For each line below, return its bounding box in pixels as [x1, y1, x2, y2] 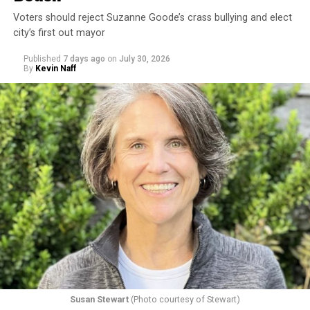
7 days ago [62, 53, 105, 64]
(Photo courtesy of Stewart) [128, 294, 240, 305]
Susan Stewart [69, 294, 129, 305]
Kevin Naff [35, 63, 76, 73]
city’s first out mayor [12, 26, 105, 39]
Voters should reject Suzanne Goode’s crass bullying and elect [12, 11, 292, 24]
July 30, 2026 [118, 53, 170, 64]
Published [23, 53, 61, 64]
